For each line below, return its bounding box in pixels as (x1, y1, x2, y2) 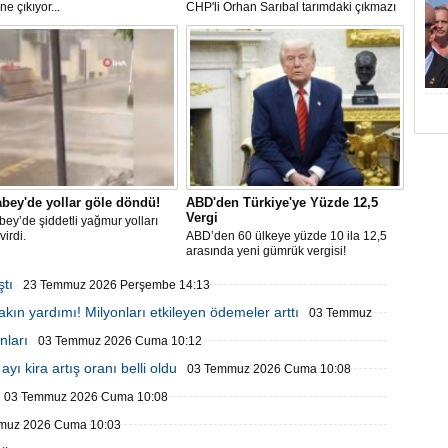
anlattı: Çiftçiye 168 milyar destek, (186, 15, 367, 29)
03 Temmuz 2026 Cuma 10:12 (38, 334, 202, 348)
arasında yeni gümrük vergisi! (186, 244, 346, 258)
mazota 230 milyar (186, 30, 286, 44)
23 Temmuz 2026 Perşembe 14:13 (23, 278, 210, 292)
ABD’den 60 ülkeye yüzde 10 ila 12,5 (186, 229, 387, 243)
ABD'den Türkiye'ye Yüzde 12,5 (186, 195, 378, 210)
